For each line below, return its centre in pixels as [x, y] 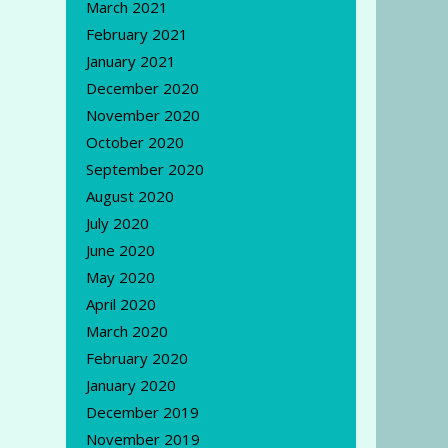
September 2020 [145, 168]
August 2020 [130, 195]
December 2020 [142, 87]
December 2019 [142, 411]
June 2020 [120, 249]
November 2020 [143, 114]
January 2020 [131, 384]
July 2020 [117, 222]
